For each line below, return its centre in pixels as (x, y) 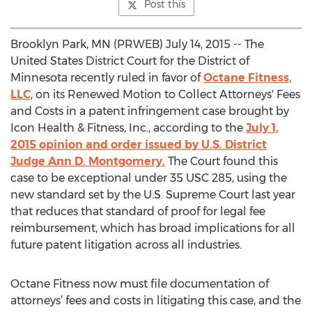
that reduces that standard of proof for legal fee (138, 211)
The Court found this (221, 161)
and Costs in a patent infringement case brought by (150, 111)
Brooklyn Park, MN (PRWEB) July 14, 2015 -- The (137, 44)
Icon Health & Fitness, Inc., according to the (128, 128)
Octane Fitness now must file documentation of (140, 284)
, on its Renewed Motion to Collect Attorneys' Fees (165, 94)
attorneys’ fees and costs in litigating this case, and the (156, 301)
